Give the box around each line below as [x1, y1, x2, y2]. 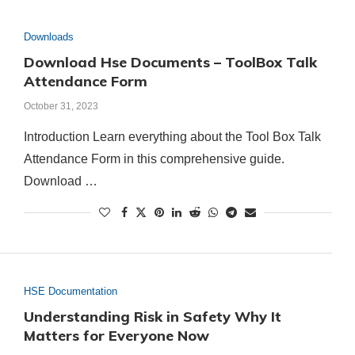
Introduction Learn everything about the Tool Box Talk [23, 129, 321, 143]
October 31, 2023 [23, 100, 98, 112]
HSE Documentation [23, 285, 117, 298]
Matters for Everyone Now [23, 326, 209, 345]
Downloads [23, 30, 74, 43]
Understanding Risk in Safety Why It [23, 307, 281, 326]
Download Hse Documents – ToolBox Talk [23, 52, 317, 71]
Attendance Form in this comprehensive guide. [23, 151, 284, 166]
